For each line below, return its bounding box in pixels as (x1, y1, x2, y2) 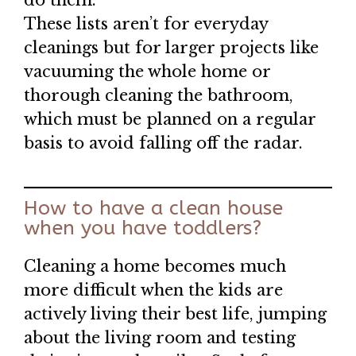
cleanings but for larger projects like (24, 38, 319, 58)
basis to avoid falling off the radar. (24, 133, 303, 153)
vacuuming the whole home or (24, 62, 270, 82)
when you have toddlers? (24, 216, 261, 241)
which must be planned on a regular (24, 110, 315, 130)
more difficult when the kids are (24, 281, 283, 300)
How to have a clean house (24, 196, 283, 221)
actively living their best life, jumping (24, 304, 327, 324)
